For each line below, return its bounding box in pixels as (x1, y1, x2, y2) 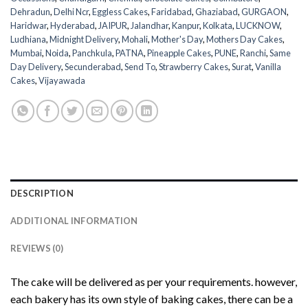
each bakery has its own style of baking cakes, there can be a (10, 292, 293, 306)
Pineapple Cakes (147, 47, 211, 59)
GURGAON (241, 6, 287, 18)
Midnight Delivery (49, 34, 118, 45)
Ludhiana (10, 34, 46, 45)
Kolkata (203, 20, 232, 32)
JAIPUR (98, 20, 127, 32)
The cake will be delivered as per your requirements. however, (10, 275, 297, 289)
